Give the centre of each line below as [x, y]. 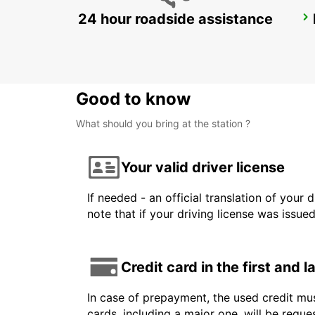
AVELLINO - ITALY [135, 37]
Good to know [133, 99]
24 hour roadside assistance [175, 19]
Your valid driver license [203, 167]
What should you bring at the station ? [163, 124]
